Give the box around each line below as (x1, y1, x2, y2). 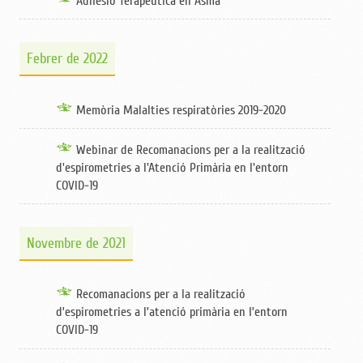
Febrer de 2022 (27, 49, 108, 68)
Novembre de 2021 (27, 234, 126, 253)
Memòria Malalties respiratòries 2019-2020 (76, 101, 287, 118)
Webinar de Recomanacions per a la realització (76, 142, 306, 159)
